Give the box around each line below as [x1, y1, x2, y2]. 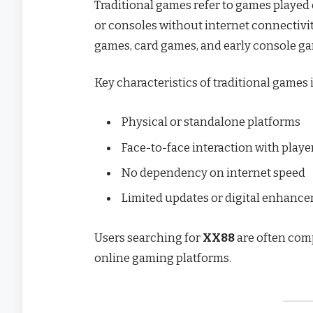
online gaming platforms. [94, 250, 231, 265]
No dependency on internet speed [121, 165, 305, 180]
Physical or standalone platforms [121, 115, 300, 129]
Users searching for [94, 230, 203, 245]
